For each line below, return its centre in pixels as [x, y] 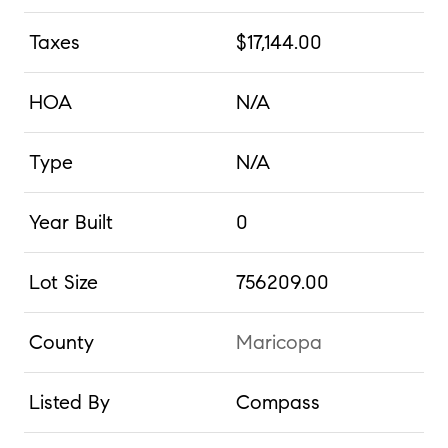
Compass [277, 401]
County [61, 341]
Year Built [70, 221]
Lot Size [63, 281]
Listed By [69, 401]
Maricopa [278, 341]
